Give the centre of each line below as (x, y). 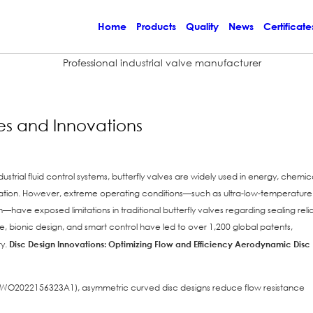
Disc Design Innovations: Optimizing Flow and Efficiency (121, 244)
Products (156, 26)
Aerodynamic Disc (272, 244)
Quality (202, 26)
